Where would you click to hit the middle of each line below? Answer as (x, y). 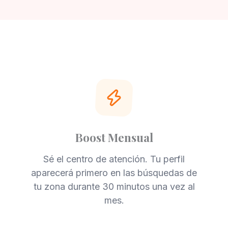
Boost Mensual (114, 137)
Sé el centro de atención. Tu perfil (114, 159)
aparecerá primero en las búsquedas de (114, 173)
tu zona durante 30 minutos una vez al (114, 187)
